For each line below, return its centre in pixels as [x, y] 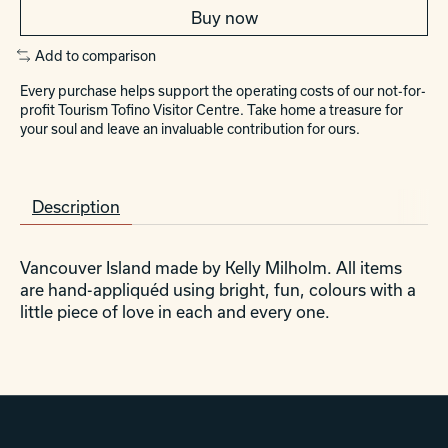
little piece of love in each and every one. [175, 312]
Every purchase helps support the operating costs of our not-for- [223, 91]
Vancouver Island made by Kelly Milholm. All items [211, 268]
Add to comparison [95, 55]
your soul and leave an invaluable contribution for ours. [190, 129]
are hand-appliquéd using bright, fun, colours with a [218, 290]
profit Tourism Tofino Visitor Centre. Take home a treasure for [211, 110]
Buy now [224, 17]
